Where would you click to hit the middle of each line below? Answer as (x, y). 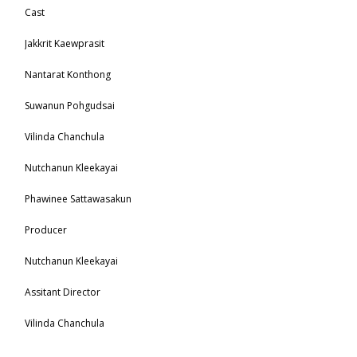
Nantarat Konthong (68, 75)
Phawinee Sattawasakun (78, 199)
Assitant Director (63, 292)
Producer (46, 230)
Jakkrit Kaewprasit (65, 43)
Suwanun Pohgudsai (70, 106)
